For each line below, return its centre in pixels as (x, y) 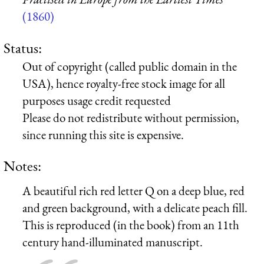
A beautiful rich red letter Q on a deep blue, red (133, 190)
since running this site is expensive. (103, 134)
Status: (23, 47)
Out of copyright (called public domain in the (130, 66)
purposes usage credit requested (97, 100)
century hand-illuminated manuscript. (113, 242)
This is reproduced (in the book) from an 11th (131, 225)
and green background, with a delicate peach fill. (135, 207)
